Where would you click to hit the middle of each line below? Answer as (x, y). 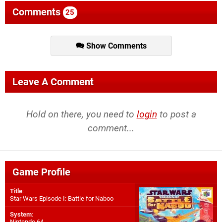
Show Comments (115, 46)
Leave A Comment (53, 82)
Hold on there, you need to (81, 114)
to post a (176, 114)
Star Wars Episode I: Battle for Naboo (62, 198)
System (21, 214)
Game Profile (41, 172)
